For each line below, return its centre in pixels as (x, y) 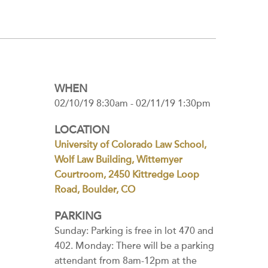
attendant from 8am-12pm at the (126, 261)
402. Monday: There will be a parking (134, 246)
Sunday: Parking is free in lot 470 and (134, 231)
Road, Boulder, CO (95, 190)
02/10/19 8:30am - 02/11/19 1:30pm (133, 103)
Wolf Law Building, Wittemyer (118, 160)
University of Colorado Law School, (130, 145)
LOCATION (82, 130)
